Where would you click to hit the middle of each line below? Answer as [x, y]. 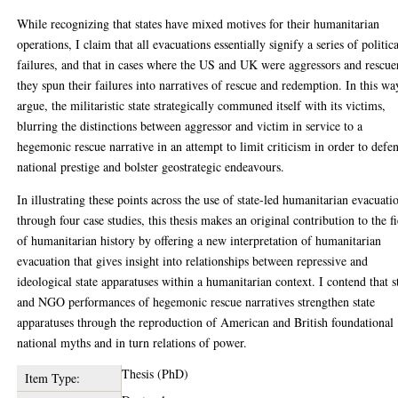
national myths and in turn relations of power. [132, 342]
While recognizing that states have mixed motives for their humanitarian [199, 24]
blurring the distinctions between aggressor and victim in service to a [190, 126]
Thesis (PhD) [155, 374]
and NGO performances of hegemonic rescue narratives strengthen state [196, 302]
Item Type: [52, 378]
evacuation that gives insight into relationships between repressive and [193, 261]
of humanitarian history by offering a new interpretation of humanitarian [199, 240]
